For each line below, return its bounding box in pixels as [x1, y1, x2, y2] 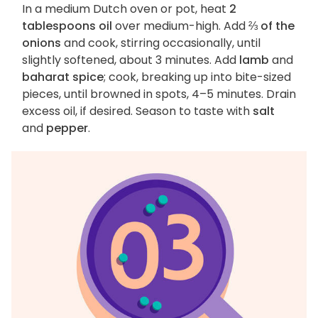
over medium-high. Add [112, 18, 248, 35]
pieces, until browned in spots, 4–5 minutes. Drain [22, 86, 296, 103]
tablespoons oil [22, 18, 112, 35]
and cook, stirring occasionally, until [61, 35, 261, 52]
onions [22, 35, 61, 52]
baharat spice [22, 69, 104, 86]
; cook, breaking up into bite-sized [104, 69, 291, 86]
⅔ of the [248, 18, 295, 35]
